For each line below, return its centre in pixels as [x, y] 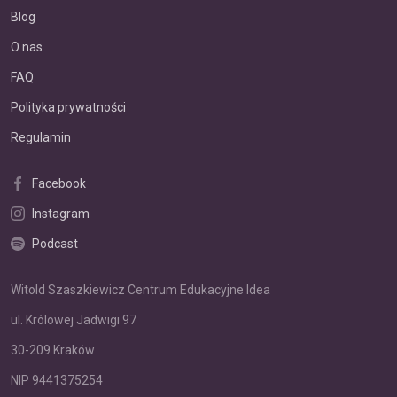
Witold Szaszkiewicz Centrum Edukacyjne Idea [140, 290]
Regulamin [41, 137]
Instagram [61, 214]
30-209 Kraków [53, 350]
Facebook [59, 183]
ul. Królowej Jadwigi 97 [74, 320]
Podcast [55, 244]
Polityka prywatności [68, 107]
